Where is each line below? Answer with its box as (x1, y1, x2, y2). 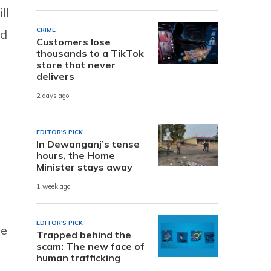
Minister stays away (36, 160, 132, 173)
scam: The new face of (36, 240, 145, 252)
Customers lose (36, 35, 111, 48)
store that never (36, 58, 116, 71)
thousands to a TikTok (36, 47, 144, 59)
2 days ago (36, 91, 70, 100)
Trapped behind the (36, 228, 131, 241)
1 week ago (36, 182, 71, 191)
